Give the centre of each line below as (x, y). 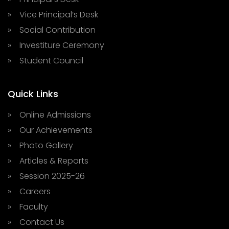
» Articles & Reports (48, 161)
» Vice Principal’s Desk (53, 15)
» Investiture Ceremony (56, 45)
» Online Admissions (49, 115)
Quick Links (33, 94)
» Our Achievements (50, 130)
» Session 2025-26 (46, 176)
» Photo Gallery (40, 145)
